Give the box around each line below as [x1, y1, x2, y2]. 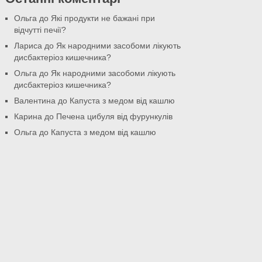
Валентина [13, 95, 56, 105]
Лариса [13, 40, 42, 50]
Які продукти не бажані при [50, 13, 155, 23]
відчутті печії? [13, 25, 66, 35]
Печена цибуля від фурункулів [56, 111, 173, 121]
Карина [13, 111, 42, 121]
